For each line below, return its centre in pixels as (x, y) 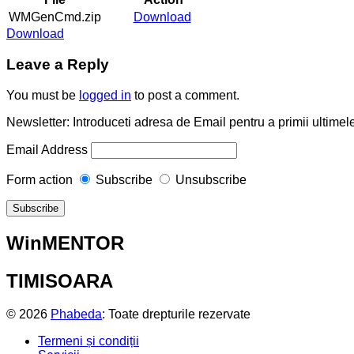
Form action (40, 179)
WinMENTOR (65, 243)
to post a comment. (185, 95)
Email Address (47, 149)
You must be (43, 95)
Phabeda (76, 314)
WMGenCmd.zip (55, 17)
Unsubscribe (211, 179)
